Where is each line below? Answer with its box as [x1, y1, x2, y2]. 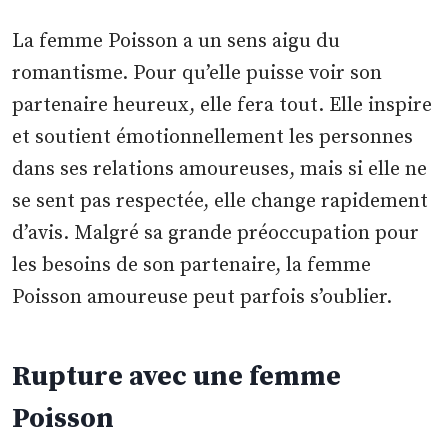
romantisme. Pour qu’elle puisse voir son [12, 61, 383, 87]
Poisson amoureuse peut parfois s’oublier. [12, 285, 393, 311]
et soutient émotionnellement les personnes [12, 125, 414, 151]
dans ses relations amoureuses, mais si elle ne [12, 157, 428, 183]
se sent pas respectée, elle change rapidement [12, 189, 429, 215]
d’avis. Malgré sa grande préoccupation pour [12, 221, 420, 247]
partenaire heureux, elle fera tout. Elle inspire [12, 93, 433, 119]
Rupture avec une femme [12, 359, 342, 395]
